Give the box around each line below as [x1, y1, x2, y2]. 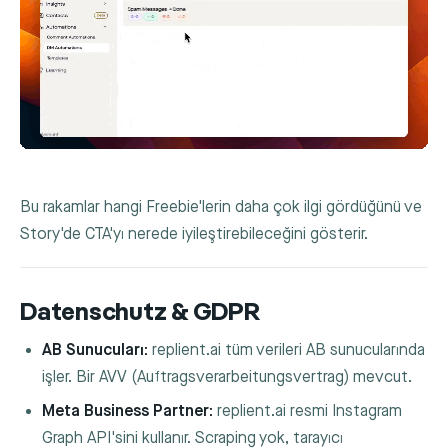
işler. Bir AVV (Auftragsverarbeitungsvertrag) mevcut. [42, 368, 413, 388]
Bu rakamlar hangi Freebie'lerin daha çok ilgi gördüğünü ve [20, 197, 422, 217]
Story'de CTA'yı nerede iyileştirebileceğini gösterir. [20, 224, 368, 244]
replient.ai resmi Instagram [213, 401, 403, 421]
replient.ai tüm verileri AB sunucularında [148, 341, 426, 361]
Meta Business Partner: [42, 401, 214, 421]
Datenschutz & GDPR [20, 300, 260, 326]
